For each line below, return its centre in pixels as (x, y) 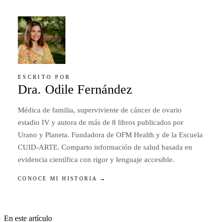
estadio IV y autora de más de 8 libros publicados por (101, 122)
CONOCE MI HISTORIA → (62, 178)
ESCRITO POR (44, 77)
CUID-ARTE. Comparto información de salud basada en (105, 147)
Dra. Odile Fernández (75, 90)
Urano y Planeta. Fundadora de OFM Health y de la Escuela (110, 134)
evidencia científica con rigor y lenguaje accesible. (96, 159)
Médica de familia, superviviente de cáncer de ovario (100, 110)
